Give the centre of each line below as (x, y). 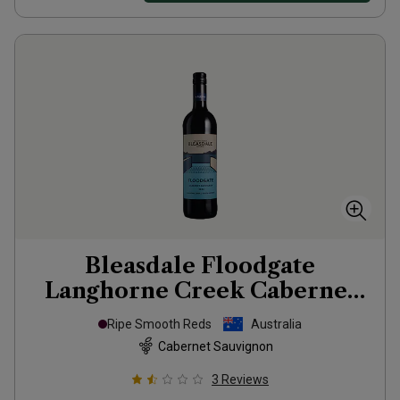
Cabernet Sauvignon (215, 346)
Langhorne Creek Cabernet (200, 291)
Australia (276, 324)
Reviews (245, 379)
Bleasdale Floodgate (200, 266)
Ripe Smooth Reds (159, 324)
